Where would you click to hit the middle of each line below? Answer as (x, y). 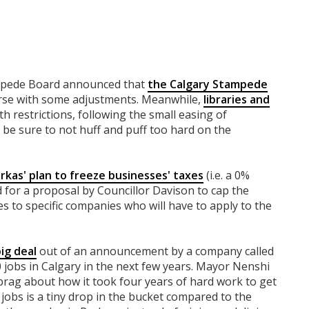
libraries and (237, 100)
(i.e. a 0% (227, 176)
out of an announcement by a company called (155, 251)
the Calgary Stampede (208, 84)
